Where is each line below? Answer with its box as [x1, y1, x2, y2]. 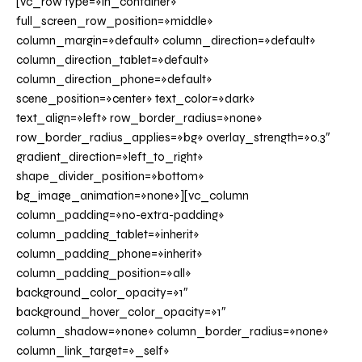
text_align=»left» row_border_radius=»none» [16, 111, 263, 126]
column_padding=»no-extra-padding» [16, 208, 225, 223]
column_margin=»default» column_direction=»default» [16, 33, 316, 48]
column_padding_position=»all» [16, 266, 192, 281]
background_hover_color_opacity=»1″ [16, 305, 225, 320]
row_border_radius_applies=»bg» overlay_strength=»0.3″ [16, 130, 330, 145]
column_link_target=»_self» [16, 343, 170, 359]
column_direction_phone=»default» [16, 72, 213, 87]
